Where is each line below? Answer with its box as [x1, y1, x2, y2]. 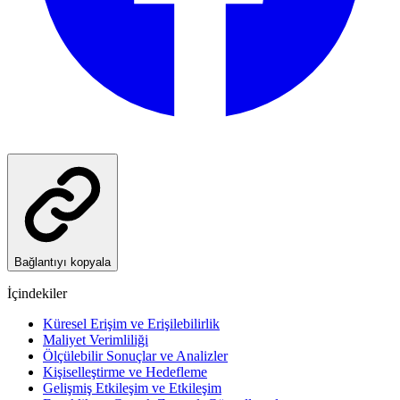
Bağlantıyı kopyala [14, 255, 111, 270]
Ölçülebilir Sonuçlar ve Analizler [43, 348, 228, 364]
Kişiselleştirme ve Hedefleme [43, 364, 207, 380]
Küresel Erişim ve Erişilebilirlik [43, 316, 220, 332]
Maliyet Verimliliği [43, 332, 148, 348]
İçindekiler [7, 286, 67, 302]
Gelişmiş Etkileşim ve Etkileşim [43, 380, 221, 396]
